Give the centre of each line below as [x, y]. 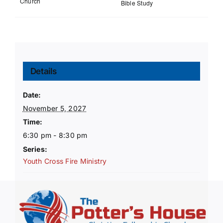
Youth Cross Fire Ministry [65, 161]
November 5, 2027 [55, 109]
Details [43, 71]
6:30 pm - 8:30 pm [55, 135]
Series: [35, 149]
